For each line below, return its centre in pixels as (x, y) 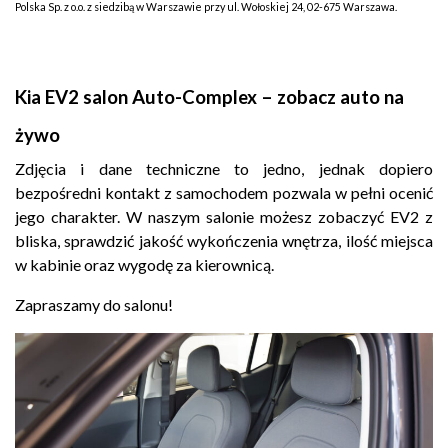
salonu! (148, 305)
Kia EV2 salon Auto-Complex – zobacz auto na (209, 97)
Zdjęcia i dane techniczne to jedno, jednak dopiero (224, 169)
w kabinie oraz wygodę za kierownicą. (144, 265)
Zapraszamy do (69, 305)
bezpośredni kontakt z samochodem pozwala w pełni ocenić (224, 193)
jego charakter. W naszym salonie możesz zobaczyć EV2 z (224, 217)
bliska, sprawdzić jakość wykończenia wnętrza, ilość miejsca (224, 241)
